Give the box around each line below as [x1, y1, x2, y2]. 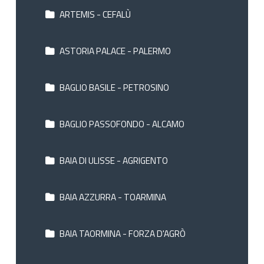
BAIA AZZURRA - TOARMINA [57, 190, 166, 204]
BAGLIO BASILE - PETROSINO [57, 80, 169, 94]
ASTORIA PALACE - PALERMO [57, 43, 171, 58]
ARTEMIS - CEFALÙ [57, 6, 131, 21]
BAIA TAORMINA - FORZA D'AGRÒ [57, 226, 186, 241]
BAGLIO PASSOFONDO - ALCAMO [57, 116, 184, 131]
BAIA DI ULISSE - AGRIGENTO [57, 153, 168, 168]
